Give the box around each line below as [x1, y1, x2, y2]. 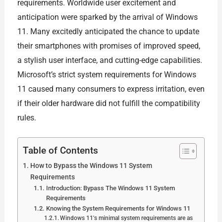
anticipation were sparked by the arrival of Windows [17, 12, 198, 22]
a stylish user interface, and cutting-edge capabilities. [17, 55, 202, 65]
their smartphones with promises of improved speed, [17, 41, 200, 51]
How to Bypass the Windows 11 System [30, 162, 152, 170]
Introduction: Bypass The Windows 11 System [46, 184, 175, 192]
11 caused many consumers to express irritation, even [17, 84, 205, 94]
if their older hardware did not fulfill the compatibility [17, 98, 200, 108]
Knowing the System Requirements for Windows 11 [46, 205, 191, 213]
